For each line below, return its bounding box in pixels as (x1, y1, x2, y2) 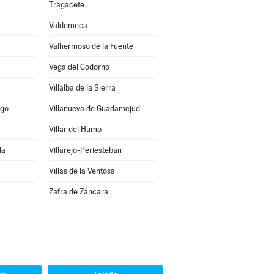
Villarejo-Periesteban (48, 146, 122, 155)
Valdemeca (48, 21, 87, 30)
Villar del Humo (48, 125, 102, 134)
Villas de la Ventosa (48, 166, 115, 176)
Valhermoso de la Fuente (48, 42, 133, 51)
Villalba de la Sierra (48, 83, 116, 92)
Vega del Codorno (48, 62, 109, 72)
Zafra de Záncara (48, 187, 108, 196)
